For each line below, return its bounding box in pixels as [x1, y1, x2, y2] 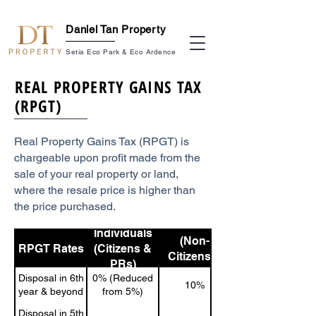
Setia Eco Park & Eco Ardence [66, 47, 176, 56]
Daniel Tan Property [66, 23, 166, 35]
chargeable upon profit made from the [14, 151, 200, 164]
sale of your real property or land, [14, 167, 178, 181]
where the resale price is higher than [14, 183, 195, 197]
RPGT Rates [18, 241, 84, 255]
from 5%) [102, 286, 143, 297]
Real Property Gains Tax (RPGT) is [14, 135, 189, 148]
